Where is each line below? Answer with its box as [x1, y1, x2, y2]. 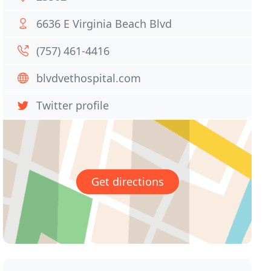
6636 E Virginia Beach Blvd [36, 16, 172, 31]
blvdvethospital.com [36, 71, 142, 85]
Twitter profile [36, 98, 109, 113]
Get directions [91, 174, 164, 189]
